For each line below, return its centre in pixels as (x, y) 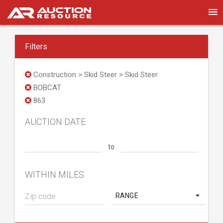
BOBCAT (46, 88)
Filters (36, 47)
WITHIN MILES (55, 174)
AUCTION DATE (55, 122)
